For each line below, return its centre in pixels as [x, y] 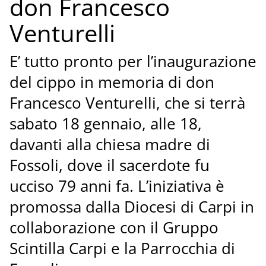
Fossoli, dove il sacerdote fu [109, 166]
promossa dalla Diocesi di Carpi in [132, 207]
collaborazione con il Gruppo [114, 228]
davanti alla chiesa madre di [110, 145]
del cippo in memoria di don [112, 83]
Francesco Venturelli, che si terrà [127, 103]
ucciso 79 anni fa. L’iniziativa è [117, 186]
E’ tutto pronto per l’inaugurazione [133, 62]
